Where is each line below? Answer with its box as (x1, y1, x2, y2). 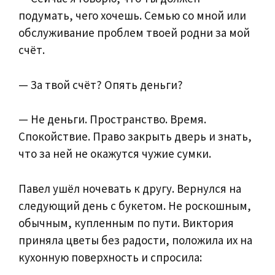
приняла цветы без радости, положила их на (18, 232, 252, 247)
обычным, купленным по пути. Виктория (18, 215, 234, 230)
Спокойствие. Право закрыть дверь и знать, (18, 129, 252, 144)
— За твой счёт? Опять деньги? (18, 77, 183, 92)
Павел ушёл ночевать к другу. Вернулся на (18, 180, 241, 196)
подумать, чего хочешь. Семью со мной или (18, 8, 246, 23)
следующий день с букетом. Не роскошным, (18, 198, 251, 213)
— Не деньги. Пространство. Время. (18, 112, 206, 127)
